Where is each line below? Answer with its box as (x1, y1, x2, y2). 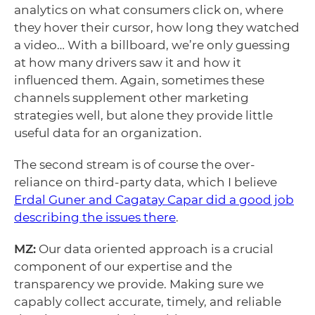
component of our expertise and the (14, 259, 232, 274)
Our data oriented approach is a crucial (36, 241, 274, 256)
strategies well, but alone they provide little (14, 108, 273, 122)
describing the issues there (14, 210, 176, 224)
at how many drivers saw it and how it (14, 55, 241, 70)
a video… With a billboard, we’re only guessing (14, 37, 290, 52)
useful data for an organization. (14, 125, 202, 140)
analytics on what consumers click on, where (14, 2, 283, 17)
